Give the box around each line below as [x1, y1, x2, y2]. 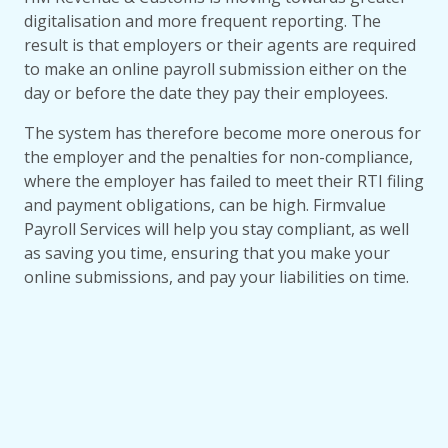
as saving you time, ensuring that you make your [24, 242, 390, 265]
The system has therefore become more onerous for [24, 122, 421, 145]
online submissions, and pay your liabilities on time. [24, 266, 409, 289]
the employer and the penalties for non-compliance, [24, 146, 413, 169]
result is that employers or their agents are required [24, 34, 416, 57]
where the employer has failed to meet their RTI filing [24, 170, 424, 193]
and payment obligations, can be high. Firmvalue [24, 194, 386, 217]
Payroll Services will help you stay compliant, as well [24, 218, 409, 241]
